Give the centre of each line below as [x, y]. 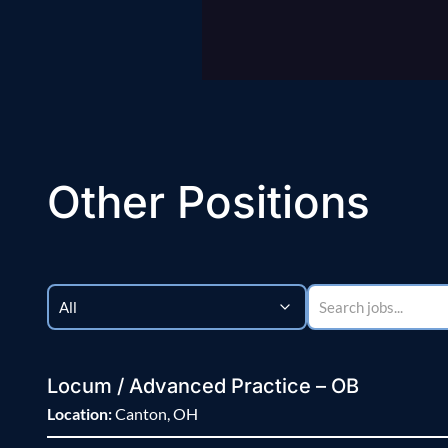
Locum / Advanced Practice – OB [203, 386]
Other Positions [208, 202]
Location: [79, 414]
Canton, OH [155, 414]
